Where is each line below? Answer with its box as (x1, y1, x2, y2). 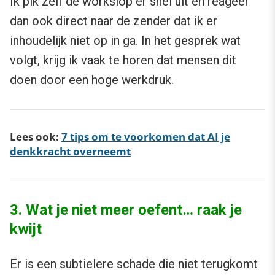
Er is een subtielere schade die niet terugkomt (10, 257, 258, 272)
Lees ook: (10, 130, 61, 144)
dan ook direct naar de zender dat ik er (10, 14, 217, 29)
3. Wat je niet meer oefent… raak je (10, 201, 242, 219)
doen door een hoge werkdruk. (10, 72, 174, 88)
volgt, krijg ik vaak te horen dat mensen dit (10, 53, 236, 68)
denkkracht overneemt (10, 144, 131, 159)
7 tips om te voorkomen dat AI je (61, 130, 230, 144)
